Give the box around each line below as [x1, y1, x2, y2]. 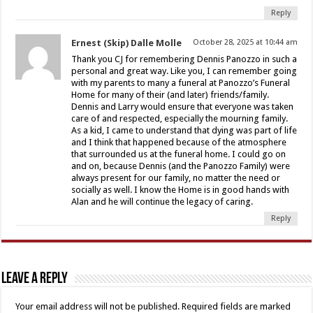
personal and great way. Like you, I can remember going [71, 65, 298, 76]
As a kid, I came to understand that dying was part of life [71, 124, 298, 136]
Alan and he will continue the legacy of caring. [71, 196, 254, 207]
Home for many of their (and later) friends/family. [71, 89, 270, 100]
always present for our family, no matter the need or [71, 172, 281, 183]
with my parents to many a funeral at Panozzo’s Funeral [71, 77, 291, 88]
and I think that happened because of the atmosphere [71, 136, 287, 147]
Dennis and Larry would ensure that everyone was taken [71, 101, 294, 112]
